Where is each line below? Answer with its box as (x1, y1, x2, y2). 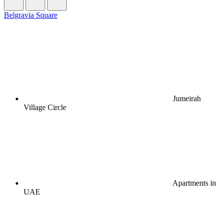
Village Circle (24, 103, 66, 111)
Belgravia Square (4, 10, 57, 19)
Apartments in (171, 178, 216, 187)
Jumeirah (171, 94, 201, 103)
